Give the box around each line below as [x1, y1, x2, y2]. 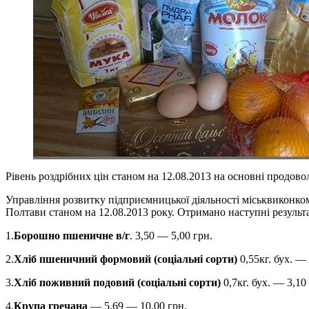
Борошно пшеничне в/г [14, 229, 130, 241]
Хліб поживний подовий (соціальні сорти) [14, 276, 221, 288]
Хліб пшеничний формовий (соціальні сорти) [14, 252, 237, 265]
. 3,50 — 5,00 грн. [130, 229, 212, 241]
